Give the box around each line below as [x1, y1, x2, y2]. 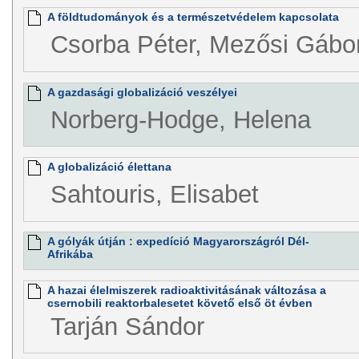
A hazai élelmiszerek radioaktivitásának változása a [46, 283, 326, 296]
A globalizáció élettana [46, 160, 171, 174]
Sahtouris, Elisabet [50, 180, 259, 209]
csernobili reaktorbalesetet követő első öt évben [46, 296, 313, 309]
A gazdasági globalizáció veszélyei [46, 85, 237, 99]
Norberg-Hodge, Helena [50, 105, 311, 134]
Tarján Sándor [50, 312, 204, 341]
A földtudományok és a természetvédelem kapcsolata [46, 10, 339, 24]
